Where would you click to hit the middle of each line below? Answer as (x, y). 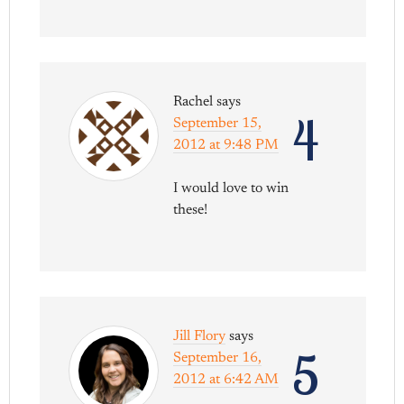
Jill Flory (200, 336)
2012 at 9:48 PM (226, 145)
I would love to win (231, 188)
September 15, (218, 123)
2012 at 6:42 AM (226, 379)
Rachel (193, 101)
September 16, (218, 358)
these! (191, 210)
